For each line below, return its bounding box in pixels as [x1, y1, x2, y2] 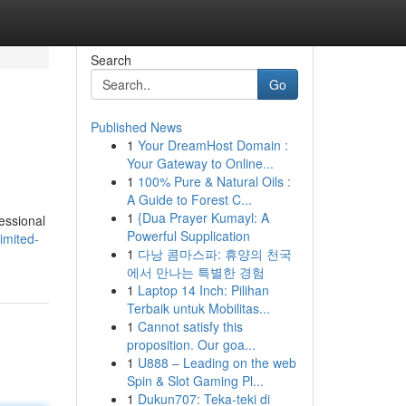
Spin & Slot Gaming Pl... [126, 372, 264, 390]
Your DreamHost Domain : [137, 136, 288, 154]
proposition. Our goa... [126, 335, 256, 353]
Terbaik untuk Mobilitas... [126, 299, 270, 317]
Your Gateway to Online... [126, 154, 274, 172]
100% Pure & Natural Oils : [137, 172, 291, 190]
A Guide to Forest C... [126, 190, 252, 208]
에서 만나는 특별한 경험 [126, 263, 265, 281]
